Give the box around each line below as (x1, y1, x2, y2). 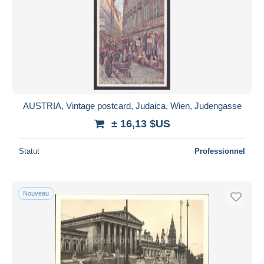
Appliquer (114, 38, 150, 48)
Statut (19, 146, 39, 156)
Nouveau (23, 189, 49, 197)
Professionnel (194, 146, 245, 156)
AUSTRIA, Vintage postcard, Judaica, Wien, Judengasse (22, 100, 242, 111)
